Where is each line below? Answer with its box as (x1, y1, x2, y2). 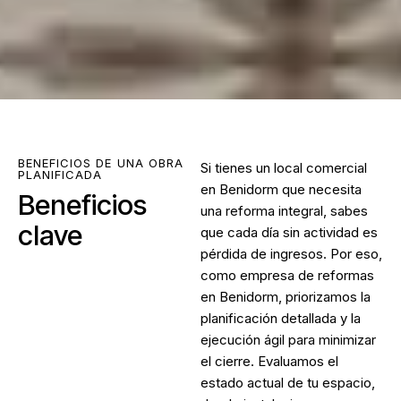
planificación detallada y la (200, 309, 361, 327)
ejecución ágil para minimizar (200, 330, 376, 348)
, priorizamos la (278, 287, 371, 305)
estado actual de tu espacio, (200, 373, 375, 391)
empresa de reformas (240, 266, 374, 284)
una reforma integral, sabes (200, 201, 368, 219)
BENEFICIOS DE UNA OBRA (18, 155, 183, 170)
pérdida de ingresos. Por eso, (200, 244, 382, 262)
